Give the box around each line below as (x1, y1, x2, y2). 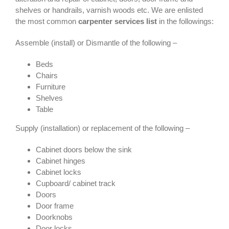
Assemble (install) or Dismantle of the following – (15, 38, 177, 48)
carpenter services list (78, 17, 157, 26)
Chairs (36, 71, 58, 80)
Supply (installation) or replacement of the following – (15, 124, 190, 133)
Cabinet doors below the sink (36, 145, 132, 154)
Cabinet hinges (36, 156, 85, 166)
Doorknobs (36, 213, 73, 222)
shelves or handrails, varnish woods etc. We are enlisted (15, 6, 203, 15)
